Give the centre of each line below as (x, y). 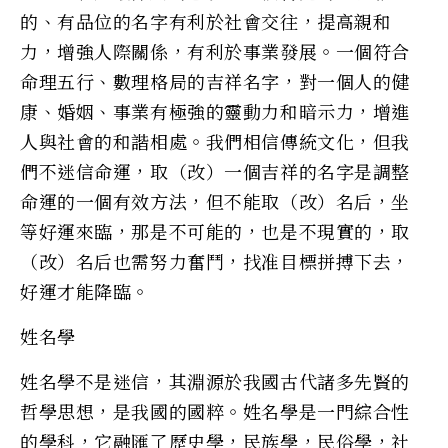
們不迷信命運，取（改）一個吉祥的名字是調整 (215, 170)
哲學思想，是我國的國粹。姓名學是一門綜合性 (215, 410)
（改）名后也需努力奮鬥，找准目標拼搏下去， (215, 260)
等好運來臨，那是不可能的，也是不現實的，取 (215, 230)
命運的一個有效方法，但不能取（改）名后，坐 (215, 200)
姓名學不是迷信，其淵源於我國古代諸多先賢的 (215, 380)
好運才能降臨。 (85, 290)
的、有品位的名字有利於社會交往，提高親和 (206, 20)
